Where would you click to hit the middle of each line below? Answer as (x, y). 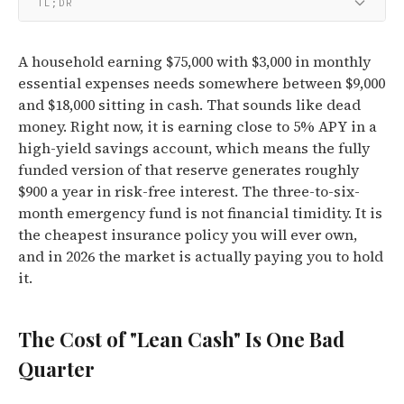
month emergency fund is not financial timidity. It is (200, 213)
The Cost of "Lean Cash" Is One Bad (181, 339)
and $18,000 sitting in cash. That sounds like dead (189, 105)
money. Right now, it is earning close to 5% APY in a (197, 126)
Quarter (56, 369)
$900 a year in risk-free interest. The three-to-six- (189, 191)
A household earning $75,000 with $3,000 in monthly (194, 61)
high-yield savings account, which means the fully (194, 148)
